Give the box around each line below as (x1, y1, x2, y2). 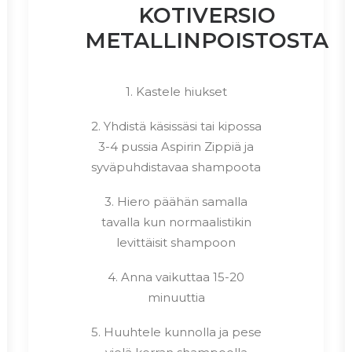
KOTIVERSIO (137, 2, 276, 28)
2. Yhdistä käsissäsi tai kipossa (90, 118, 262, 134)
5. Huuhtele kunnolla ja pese (90, 324, 262, 339)
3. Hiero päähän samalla (104, 193, 247, 209)
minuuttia (147, 289, 205, 305)
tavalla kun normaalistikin (101, 214, 251, 229)
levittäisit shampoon (116, 234, 236, 250)
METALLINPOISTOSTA (85, 27, 328, 53)
